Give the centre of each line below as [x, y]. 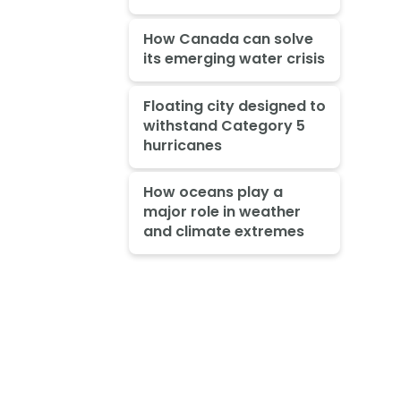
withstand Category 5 [224, 125]
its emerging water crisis [234, 58]
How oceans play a [213, 192]
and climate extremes [223, 232]
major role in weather [222, 212]
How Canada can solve [228, 38]
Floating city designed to [234, 106]
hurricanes [182, 145]
